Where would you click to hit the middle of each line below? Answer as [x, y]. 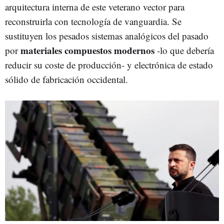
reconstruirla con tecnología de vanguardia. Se [93, 21]
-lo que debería [185, 50]
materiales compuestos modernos [87, 50]
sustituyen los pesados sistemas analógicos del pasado [107, 35]
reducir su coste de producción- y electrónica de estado [109, 64]
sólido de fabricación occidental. [66, 79]
